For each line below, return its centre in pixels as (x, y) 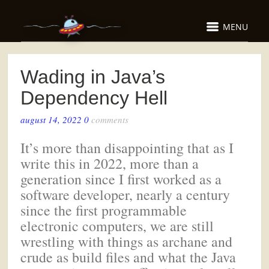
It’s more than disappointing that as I (127, 148)
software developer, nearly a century (125, 195)
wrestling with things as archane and (127, 242)
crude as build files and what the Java (128, 257)
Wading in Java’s (93, 77)
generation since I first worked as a (121, 179)
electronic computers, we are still (117, 226)
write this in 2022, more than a (110, 164)
